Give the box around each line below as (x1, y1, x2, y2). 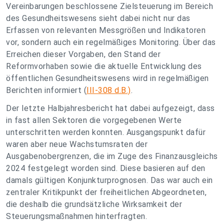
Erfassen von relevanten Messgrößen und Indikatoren (6, 25, 205, 35)
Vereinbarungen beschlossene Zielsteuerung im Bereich (6, 1, 213, 11)
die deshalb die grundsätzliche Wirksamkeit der (6, 199, 182, 209)
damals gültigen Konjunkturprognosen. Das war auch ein (6, 175, 213, 185)
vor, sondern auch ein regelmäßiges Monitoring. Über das (6, 37, 216, 47)
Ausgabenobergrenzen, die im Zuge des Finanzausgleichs (6, 151, 218, 161)
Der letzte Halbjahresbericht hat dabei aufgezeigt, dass (6, 103, 215, 113)
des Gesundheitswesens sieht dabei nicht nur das (6, 13, 190, 23)
